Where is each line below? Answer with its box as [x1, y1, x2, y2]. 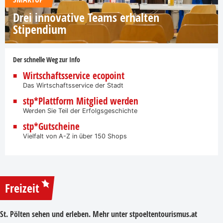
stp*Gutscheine [23, 119, 80, 133]
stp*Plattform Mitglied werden [23, 94, 138, 108]
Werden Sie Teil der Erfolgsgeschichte [23, 107, 137, 114]
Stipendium [13, 21, 67, 37]
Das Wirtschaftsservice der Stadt [23, 81, 123, 89]
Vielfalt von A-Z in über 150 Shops [23, 132, 127, 140]
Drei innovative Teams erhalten [13, 9, 159, 25]
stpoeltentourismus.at [129, 208, 197, 220]
